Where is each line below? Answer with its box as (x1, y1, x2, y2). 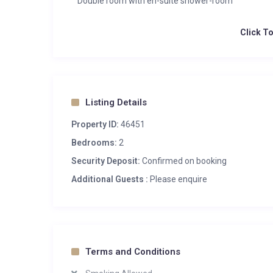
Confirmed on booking (140, 156, 227, 166)
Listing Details (85, 97, 147, 108)
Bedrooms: (71, 138, 117, 147)
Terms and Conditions (85, 246, 180, 257)
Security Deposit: (71, 156, 140, 166)
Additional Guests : (71, 174, 148, 184)
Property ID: (71, 119, 119, 129)
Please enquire (148, 174, 207, 184)
